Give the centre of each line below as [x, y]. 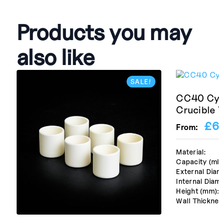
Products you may [104, 32]
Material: [191, 152]
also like [55, 57]
